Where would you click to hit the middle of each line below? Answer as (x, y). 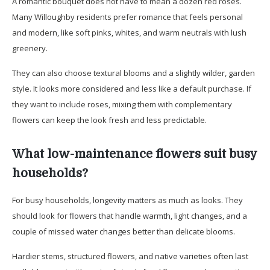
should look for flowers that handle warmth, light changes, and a (130, 215)
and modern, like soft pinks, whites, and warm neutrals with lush (129, 32)
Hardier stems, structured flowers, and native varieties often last (130, 256)
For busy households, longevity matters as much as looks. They (127, 200)
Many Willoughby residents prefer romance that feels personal (127, 17)
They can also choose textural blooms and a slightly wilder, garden (133, 73)
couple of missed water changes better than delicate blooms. (124, 231)
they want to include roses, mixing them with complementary (122, 104)
